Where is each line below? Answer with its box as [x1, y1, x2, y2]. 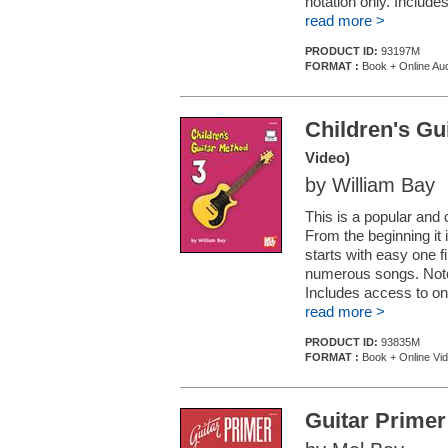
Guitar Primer [305, 408, 446, 433]
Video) [305, 149, 350, 166]
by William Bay [305, 174, 435, 196]
